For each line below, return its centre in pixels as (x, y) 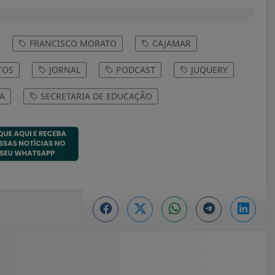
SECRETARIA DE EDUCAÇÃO (95, 96)
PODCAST (134, 69)
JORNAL (64, 69)
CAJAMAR (170, 43)
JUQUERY (208, 69)
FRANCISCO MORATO (72, 43)
